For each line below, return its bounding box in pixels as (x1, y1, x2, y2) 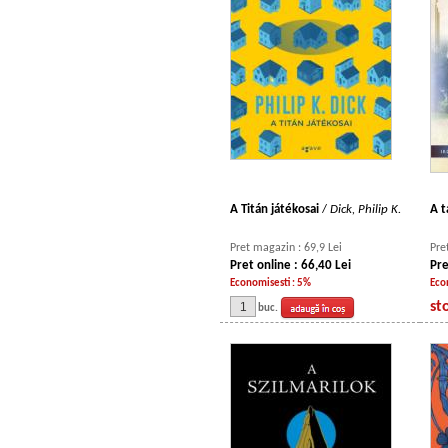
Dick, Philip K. (330, 203, 401, 216)
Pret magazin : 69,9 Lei (230, 242, 342, 254)
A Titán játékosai (230, 203, 322, 216)
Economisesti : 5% (230, 278, 311, 289)
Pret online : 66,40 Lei (230, 259, 351, 272)
